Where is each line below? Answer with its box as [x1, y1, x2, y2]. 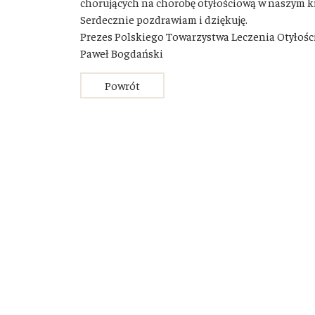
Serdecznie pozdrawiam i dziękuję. [80, 12, 247, 26]
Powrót [105, 78, 140, 92]
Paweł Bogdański [80, 46, 163, 60]
